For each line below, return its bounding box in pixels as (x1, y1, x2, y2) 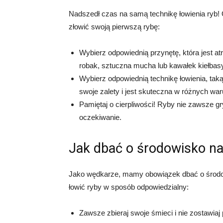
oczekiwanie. (79, 113, 121, 122)
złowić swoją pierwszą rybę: (69, 22, 160, 31)
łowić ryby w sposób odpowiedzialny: (69, 183, 189, 192)
